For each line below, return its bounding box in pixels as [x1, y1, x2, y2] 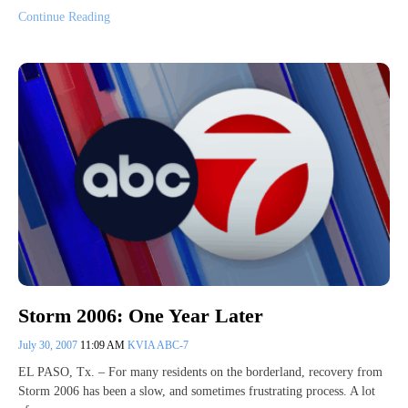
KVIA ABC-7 [127, 339, 189, 352]
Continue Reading [18, 10, 110, 25]
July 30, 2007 [18, 339, 80, 352]
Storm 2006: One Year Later [18, 304, 263, 328]
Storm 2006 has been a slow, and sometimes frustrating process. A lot [18, 384, 375, 399]
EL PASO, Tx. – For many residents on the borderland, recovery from [18, 365, 382, 380]
